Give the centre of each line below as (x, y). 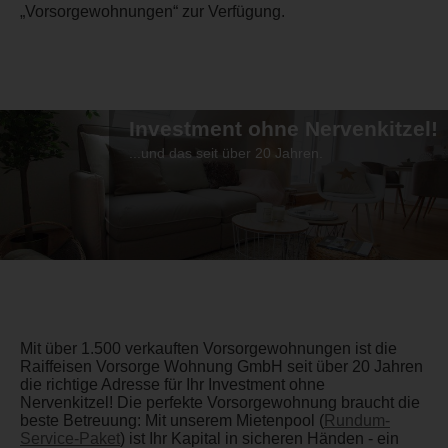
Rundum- (357, 420)
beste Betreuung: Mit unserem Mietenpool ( (172, 420)
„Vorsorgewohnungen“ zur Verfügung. (152, 11)
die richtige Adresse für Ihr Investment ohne (172, 384)
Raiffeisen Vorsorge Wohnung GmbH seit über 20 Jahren (221, 366)
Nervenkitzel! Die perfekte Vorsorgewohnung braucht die (220, 402)
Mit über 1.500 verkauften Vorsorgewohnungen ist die (208, 348)
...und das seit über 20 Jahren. (226, 152)
